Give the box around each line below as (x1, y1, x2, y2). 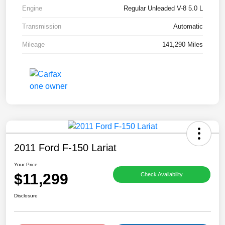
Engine (22, 5, 42, 13)
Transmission (22, 23, 61, 31)
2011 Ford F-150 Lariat (14, 142, 117, 154)
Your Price (14, 162, 38, 168)
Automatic (173, 23, 203, 31)
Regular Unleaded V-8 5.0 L (124, 5, 203, 13)
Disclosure (14, 193, 38, 199)
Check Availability (141, 171, 183, 177)
